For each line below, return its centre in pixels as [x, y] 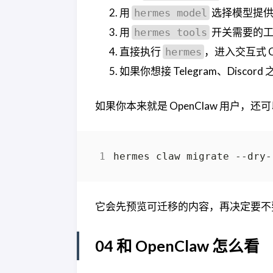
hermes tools [171, 32]
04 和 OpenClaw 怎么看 [177, 245]
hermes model [171, 12]
